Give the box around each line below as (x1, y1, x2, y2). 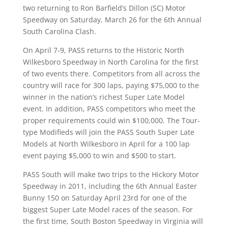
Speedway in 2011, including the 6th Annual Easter (22, 181, 197, 191)
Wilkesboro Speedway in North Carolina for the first (22, 57, 198, 67)
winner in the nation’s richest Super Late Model (22, 92, 185, 102)
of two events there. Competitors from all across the (22, 69, 200, 78)
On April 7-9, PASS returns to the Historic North (22, 45, 184, 55)
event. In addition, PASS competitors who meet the (22, 104, 195, 113)
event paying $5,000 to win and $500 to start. (22, 151, 176, 160)
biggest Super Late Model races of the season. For (22, 205, 193, 214)
